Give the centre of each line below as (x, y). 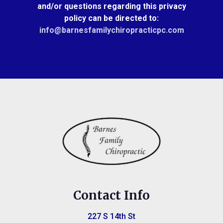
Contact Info (111, 195)
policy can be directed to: (111, 18)
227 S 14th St (111, 216)
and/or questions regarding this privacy (111, 6)
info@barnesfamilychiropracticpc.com (111, 30)
